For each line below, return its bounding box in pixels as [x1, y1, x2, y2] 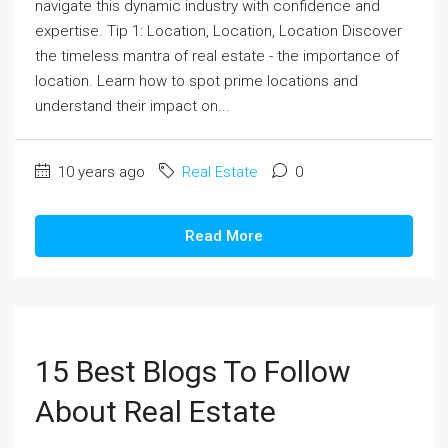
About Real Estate [35, 394, 276, 430]
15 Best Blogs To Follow [35, 354, 351, 390]
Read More [185, 227, 263, 246]
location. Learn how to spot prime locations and [35, 72, 358, 91]
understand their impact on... [35, 97, 230, 116]
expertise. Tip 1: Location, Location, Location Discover [35, 22, 402, 41]
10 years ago [54, 163, 145, 182]
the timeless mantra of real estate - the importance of [35, 47, 399, 66]
